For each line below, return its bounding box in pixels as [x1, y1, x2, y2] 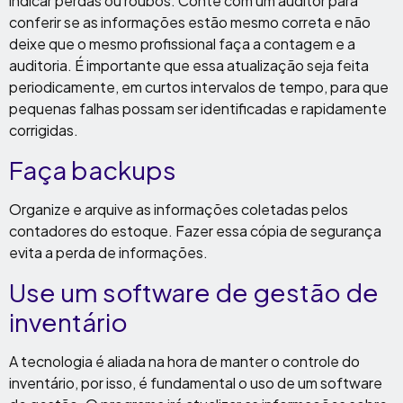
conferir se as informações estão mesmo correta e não [9, 13, 371, 31]
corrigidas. [9, 121, 78, 139]
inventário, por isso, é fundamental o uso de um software [9, 373, 382, 392]
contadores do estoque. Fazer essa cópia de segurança [9, 221, 381, 240]
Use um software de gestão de [9, 276, 379, 308]
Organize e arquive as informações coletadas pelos [9, 200, 348, 219]
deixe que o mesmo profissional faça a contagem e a [9, 34, 355, 53]
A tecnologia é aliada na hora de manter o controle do [9, 352, 360, 371]
